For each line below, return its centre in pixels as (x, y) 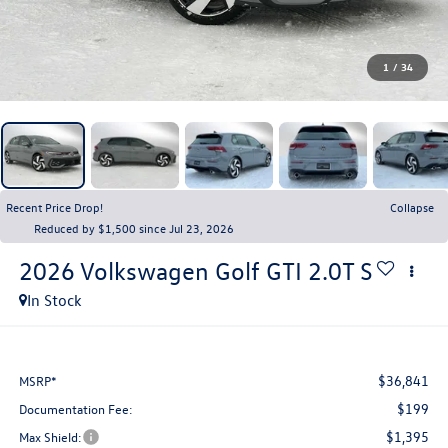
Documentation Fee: (75, 409)
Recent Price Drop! (54, 206)
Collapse (412, 206)
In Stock (54, 299)
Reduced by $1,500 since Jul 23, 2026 (134, 227)
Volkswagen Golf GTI (190, 270)
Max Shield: (50, 437)
